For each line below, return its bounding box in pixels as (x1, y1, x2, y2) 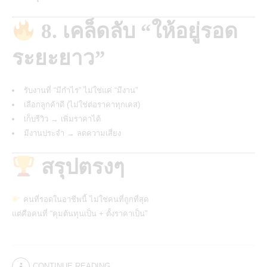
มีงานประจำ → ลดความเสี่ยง (24, 129, 121, 138)
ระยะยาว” (12, 46, 105, 70)
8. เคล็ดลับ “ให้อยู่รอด (35, 20, 238, 43)
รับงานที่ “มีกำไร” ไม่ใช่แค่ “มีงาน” (24, 86, 138, 95)
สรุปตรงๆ (35, 156, 125, 179)
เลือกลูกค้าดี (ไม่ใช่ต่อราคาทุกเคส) (24, 100, 140, 109)
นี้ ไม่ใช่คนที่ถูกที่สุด (81, 195, 148, 204)
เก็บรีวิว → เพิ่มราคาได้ (24, 114, 101, 123)
